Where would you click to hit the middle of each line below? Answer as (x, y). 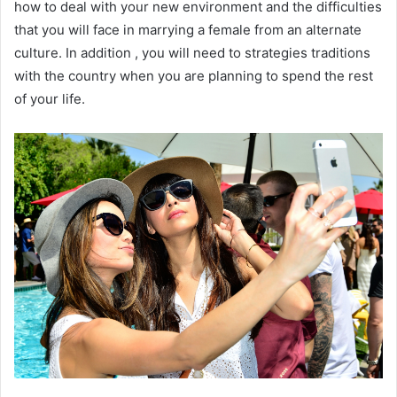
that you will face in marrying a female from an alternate (188, 30)
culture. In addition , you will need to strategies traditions (192, 53)
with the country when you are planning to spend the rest (194, 76)
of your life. (50, 99)
